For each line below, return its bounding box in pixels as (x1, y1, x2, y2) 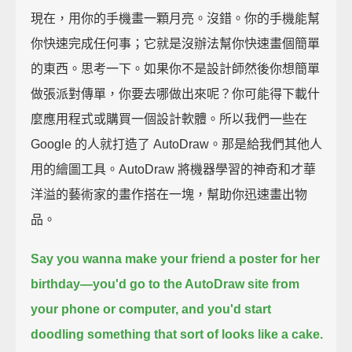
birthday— (31, 277, 93, 291)
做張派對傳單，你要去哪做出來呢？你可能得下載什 (31, 86, 321, 101)
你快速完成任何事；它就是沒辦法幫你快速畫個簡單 (31, 36, 321, 50)
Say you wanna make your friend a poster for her (31, 251, 321, 266)
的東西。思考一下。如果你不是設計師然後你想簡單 (31, 61, 321, 75)
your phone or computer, (31, 302, 179, 316)
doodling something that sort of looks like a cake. (31, 327, 324, 341)
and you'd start (181, 302, 272, 316)
